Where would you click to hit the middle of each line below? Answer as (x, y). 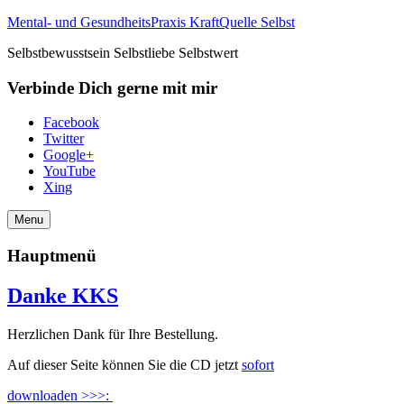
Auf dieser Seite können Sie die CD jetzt (124, 364)
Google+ (69, 155)
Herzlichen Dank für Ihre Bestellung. (113, 334)
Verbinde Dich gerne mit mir (112, 87)
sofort (258, 364)
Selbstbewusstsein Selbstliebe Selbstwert (123, 53)
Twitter (64, 139)
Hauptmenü (52, 256)
